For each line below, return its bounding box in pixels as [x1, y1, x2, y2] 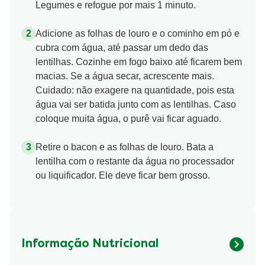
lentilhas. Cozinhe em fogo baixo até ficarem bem [35, 57, 242, 67]
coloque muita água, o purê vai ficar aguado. [35, 114, 221, 124]
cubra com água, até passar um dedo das [35, 43, 208, 53]
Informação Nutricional [21, 238, 159, 250]
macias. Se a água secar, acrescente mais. [35, 71, 214, 82]
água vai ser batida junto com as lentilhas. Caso [35, 99, 236, 110]
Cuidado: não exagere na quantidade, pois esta [35, 85, 234, 96]
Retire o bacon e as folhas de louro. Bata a [35, 142, 214, 153]
